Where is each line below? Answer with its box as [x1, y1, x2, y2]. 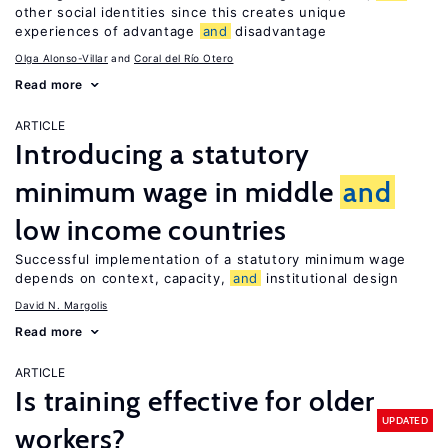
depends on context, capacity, [15, 270, 230, 286]
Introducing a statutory [15, 137, 311, 171]
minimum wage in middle [15, 175, 341, 209]
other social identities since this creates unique [15, 4, 347, 20]
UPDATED [381, 413, 428, 427]
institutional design [261, 270, 399, 286]
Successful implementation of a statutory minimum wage [15, 251, 407, 267]
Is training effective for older [15, 384, 376, 418]
